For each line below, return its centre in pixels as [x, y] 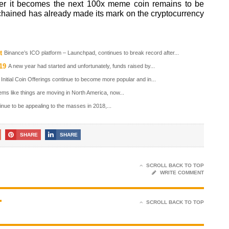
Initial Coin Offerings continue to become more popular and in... [78, 79]
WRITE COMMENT [182, 172]
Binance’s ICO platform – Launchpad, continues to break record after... [91, 52]
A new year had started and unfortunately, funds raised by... [82, 66]
